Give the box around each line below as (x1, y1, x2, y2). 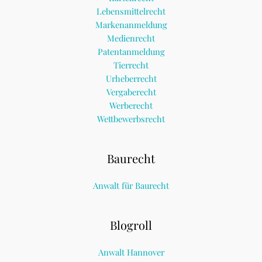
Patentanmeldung (97, 45, 165, 57)
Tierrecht (113, 58, 149, 71)
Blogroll (110, 216, 152, 233)
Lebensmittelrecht (96, 5, 166, 17)
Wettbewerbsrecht (97, 112, 165, 125)
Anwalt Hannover (98, 246, 164, 258)
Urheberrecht (105, 72, 157, 84)
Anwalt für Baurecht (93, 179, 169, 191)
